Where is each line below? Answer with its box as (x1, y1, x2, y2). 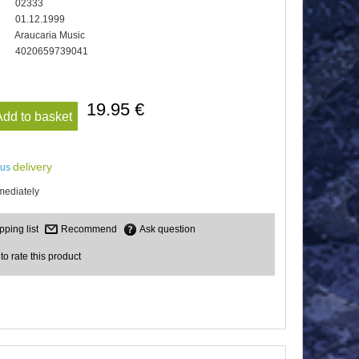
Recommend (61, 224, 118, 236)
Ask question (139, 224, 196, 236)
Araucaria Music (13, 30, 85, 41)
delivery (13, 160, 52, 174)
